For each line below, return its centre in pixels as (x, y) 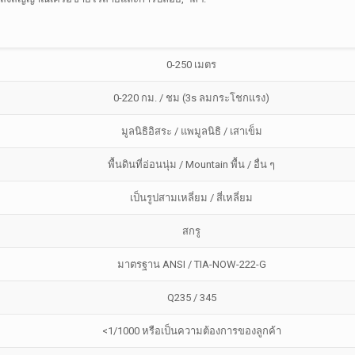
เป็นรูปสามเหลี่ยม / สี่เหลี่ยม (192, 198)
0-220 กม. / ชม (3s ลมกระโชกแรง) (192, 98)
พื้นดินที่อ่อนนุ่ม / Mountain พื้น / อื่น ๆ (192, 164)
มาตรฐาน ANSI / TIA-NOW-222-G (191, 264)
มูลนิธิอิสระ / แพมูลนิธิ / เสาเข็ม (191, 131)
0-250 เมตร (192, 65)
